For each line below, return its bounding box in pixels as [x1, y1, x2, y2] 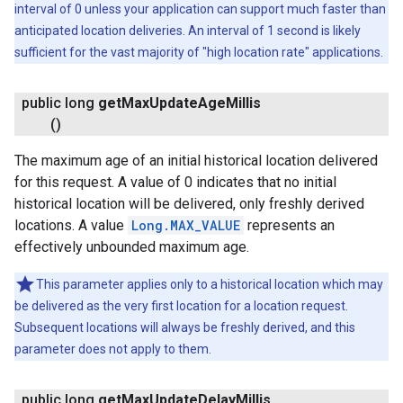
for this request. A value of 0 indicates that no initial [14, 174, 336, 191]
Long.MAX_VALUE [131, 217, 240, 234]
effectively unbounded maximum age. [14, 238, 249, 255]
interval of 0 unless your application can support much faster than [14, 2, 386, 16]
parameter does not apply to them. [14, 342, 211, 356]
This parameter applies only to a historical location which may [36, 277, 383, 291]
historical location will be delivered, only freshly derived [14, 195, 364, 212]
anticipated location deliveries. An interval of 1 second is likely [14, 23, 361, 38]
